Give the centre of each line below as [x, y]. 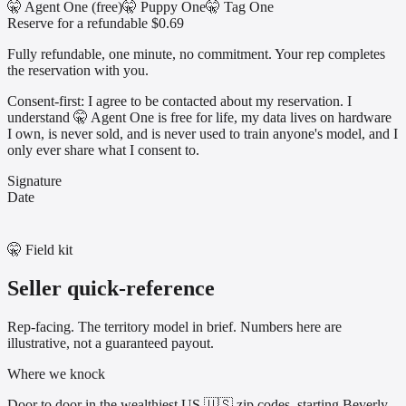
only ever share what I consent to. [103, 150]
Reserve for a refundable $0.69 [96, 24]
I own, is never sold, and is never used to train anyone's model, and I [203, 134]
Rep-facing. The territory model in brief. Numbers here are [174, 327]
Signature [34, 181]
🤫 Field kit [40, 250]
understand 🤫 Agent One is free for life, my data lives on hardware [199, 118]
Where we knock [56, 374]
